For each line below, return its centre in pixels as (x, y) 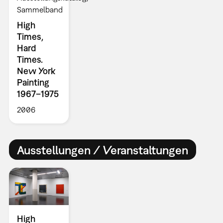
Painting (33, 83)
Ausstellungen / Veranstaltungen (102, 150)
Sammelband (40, 10)
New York (36, 71)
